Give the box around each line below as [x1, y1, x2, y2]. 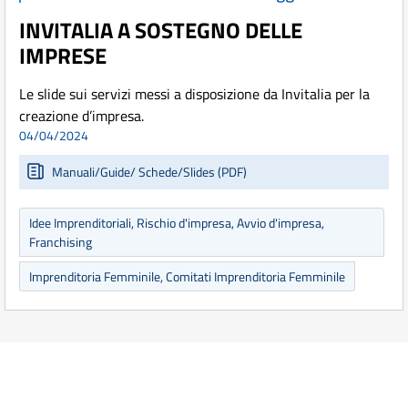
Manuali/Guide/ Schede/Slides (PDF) [52, 162, 247, 182]
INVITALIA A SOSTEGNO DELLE [19, 14, 302, 47]
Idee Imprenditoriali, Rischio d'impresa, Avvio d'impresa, [29, 213, 324, 233]
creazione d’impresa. [19, 105, 148, 127]
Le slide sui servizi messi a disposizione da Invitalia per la [19, 83, 370, 106]
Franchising [29, 232, 92, 252]
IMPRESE [19, 39, 107, 73]
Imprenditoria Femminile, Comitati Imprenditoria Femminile [29, 267, 345, 287]
